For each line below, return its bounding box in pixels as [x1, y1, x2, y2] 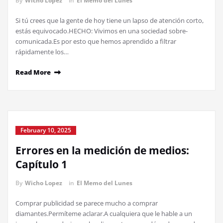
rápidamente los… [15, 47, 69, 56]
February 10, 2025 [20, 126, 71, 134]
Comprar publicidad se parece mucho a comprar [15, 199, 158, 208]
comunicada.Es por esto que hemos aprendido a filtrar [15, 37, 176, 46]
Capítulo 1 [15, 157, 67, 171]
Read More [15, 68, 51, 77]
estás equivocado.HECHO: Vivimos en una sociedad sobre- [15, 26, 188, 35]
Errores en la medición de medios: [15, 143, 189, 157]
